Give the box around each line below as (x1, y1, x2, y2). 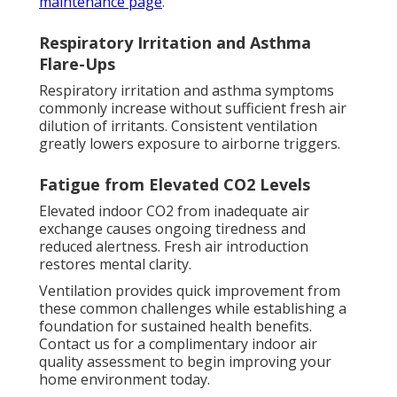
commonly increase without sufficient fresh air (39, 98, 346, 119)
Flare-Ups (39, 53, 115, 75)
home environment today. (39, 370, 210, 390)
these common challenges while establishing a (39, 299, 346, 319)
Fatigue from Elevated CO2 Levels (39, 174, 310, 196)
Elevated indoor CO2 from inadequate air (39, 201, 309, 222)
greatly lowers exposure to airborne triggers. (39, 134, 340, 154)
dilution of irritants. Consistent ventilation (39, 116, 317, 136)
